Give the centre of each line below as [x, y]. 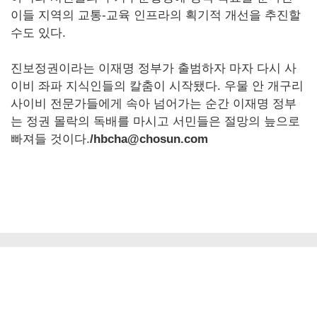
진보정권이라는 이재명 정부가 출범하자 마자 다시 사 [154, 69]
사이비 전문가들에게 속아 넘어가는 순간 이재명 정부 [154, 104]
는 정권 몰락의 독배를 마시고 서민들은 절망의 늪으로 [155, 122]
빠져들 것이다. [50, 139]
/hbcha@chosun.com [149, 139]
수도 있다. [38, 33]
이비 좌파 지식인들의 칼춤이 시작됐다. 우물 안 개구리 [157, 86]
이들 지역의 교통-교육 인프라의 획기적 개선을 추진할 [156, 16]
